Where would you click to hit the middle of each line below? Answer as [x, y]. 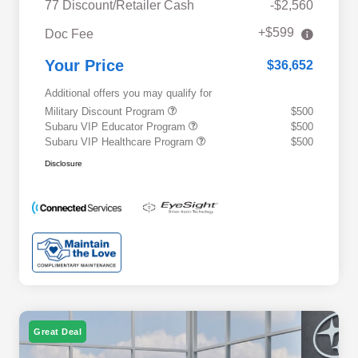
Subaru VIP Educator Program [117, 127]
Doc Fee [69, 34]
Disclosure [64, 164]
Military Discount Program [106, 112]
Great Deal [58, 331]
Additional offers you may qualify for [128, 93]
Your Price [84, 66]
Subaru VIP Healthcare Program [121, 142]
